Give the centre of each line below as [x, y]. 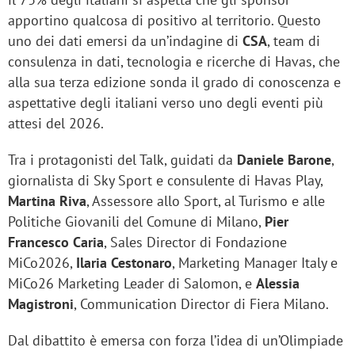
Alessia [278, 284]
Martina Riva [47, 201]
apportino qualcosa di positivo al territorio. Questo [164, 21]
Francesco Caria [56, 242]
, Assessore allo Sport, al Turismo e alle [206, 201]
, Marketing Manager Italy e [255, 263]
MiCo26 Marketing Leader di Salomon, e [132, 284]
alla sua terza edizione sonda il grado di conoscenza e [174, 82]
